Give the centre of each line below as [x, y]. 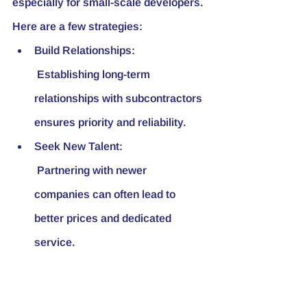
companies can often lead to [106, 194]
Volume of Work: [76, 266]
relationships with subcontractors [120, 98]
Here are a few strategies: [77, 26]
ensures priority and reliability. [110, 122]
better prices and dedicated [104, 218]
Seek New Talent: [78, 146]
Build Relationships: [85, 50]
